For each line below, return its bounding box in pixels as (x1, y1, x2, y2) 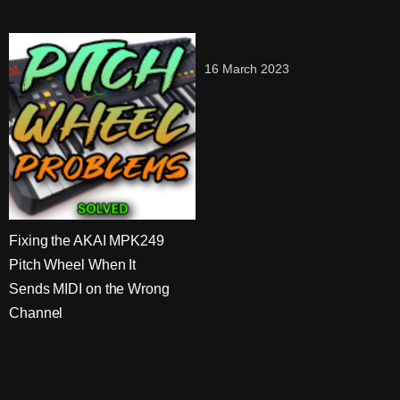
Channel (9, 304, 63, 321)
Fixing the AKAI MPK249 (9, 232, 164, 249)
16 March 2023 (204, 62, 289, 77)
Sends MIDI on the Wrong (9, 280, 170, 297)
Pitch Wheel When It (9, 256, 137, 273)
